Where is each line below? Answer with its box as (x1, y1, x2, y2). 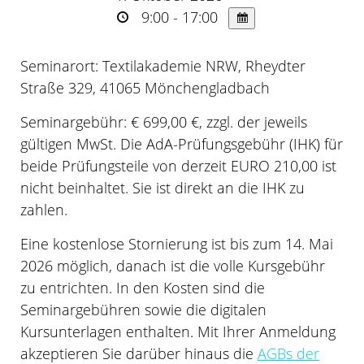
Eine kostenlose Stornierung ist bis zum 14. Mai (20, 234, 333, 254)
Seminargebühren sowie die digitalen (20, 300, 266, 320)
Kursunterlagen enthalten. (20, 322, 197, 342)
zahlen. (20, 200, 67, 220)
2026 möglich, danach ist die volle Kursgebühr (20, 256, 325, 276)
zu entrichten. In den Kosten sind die (20, 278, 265, 298)
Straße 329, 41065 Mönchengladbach (20, 78, 270, 98)
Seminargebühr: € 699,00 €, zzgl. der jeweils (20, 112, 307, 132)
